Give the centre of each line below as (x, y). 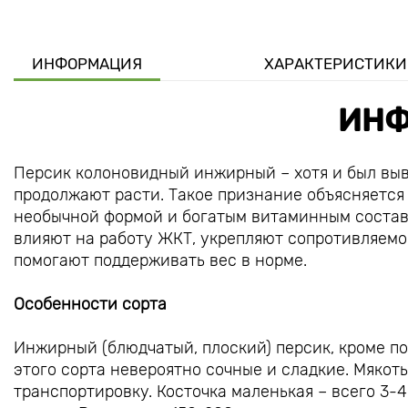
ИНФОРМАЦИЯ (87, 63)
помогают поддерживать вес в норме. (160, 260)
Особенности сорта (90, 304)
